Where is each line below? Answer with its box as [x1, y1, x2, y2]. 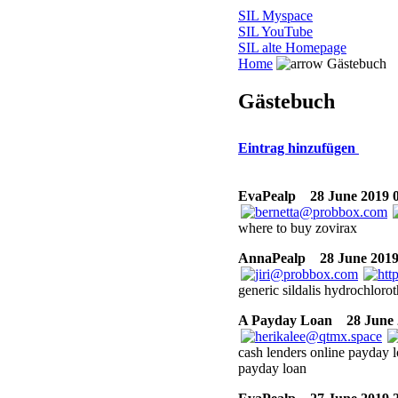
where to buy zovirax [238, 220, 357, 236]
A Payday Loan [238, 313, 332, 329]
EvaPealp [238, 188, 296, 204]
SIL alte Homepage [238, 40, 346, 56]
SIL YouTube [238, 24, 313, 40]
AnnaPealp [238, 251, 306, 267]
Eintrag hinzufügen [238, 140, 359, 156]
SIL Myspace [238, 8, 313, 24]
